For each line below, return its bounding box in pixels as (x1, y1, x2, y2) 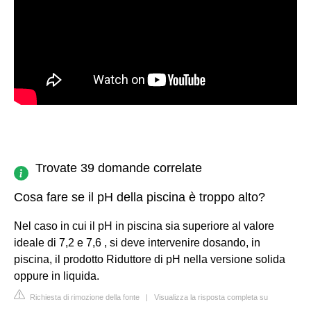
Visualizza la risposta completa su (154, 292, 268, 301)
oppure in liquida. (14, 269, 99, 282)
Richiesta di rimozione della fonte (28, 292, 140, 301)
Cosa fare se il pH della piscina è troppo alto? (14, 190, 265, 204)
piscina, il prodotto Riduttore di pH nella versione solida (14, 253, 285, 265)
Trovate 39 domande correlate (35, 160, 202, 175)
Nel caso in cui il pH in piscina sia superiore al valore (14, 219, 274, 232)
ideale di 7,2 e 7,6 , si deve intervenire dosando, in (14, 236, 260, 249)
